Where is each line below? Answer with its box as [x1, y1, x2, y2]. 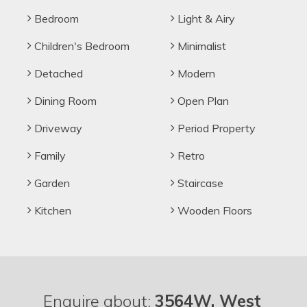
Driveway [32, 121, 82, 135]
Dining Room [32, 93, 97, 108]
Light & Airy [175, 11, 235, 25]
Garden [32, 175, 70, 190]
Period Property [175, 121, 256, 135]
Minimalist [175, 38, 226, 53]
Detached [32, 66, 83, 80]
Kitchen [32, 203, 71, 217]
